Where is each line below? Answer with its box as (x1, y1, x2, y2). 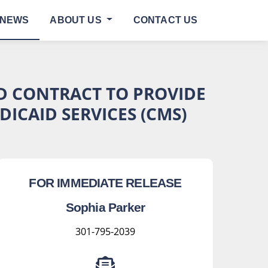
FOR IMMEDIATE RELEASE (29, 175, 182, 190)
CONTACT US (133, 14, 198, 25)
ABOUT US (50, 14, 104, 25)
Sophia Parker (65, 200, 145, 215)
